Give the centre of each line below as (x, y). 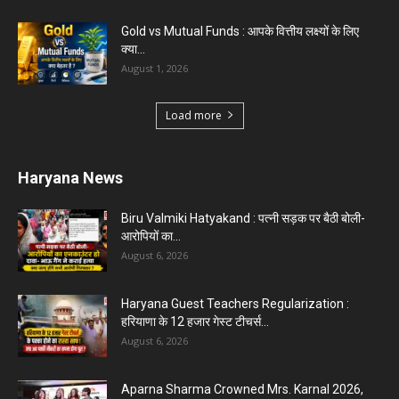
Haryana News (70, 177)
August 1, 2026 (155, 68)
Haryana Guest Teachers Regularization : (235, 303)
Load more (193, 115)
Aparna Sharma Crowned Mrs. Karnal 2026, (242, 389)
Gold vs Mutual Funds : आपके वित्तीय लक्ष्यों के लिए (240, 31)
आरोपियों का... (151, 236)
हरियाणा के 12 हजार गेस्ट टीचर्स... (195, 321)
